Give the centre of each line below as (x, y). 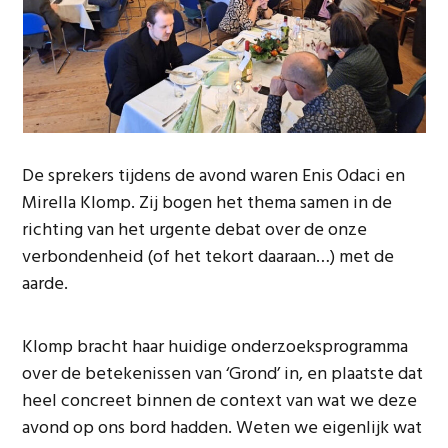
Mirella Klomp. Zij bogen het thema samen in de (207, 203)
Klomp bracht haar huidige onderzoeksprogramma (215, 347)
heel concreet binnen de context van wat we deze (220, 401)
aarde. (45, 284)
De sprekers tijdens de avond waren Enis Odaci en (214, 176)
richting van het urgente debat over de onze (195, 230)
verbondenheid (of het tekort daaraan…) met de (208, 257)
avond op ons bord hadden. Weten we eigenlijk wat (222, 428)
